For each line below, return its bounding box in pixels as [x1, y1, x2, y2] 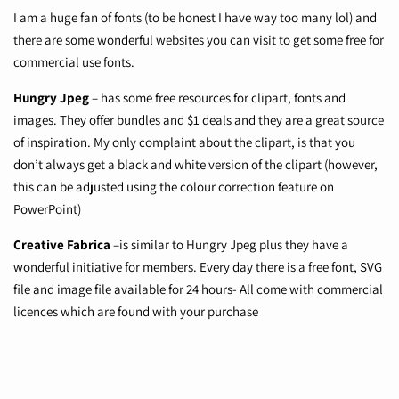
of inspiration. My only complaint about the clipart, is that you [13, 134, 355, 151]
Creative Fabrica [13, 236, 110, 254]
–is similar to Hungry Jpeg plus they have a [113, 236, 348, 254]
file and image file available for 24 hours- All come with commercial [13, 281, 383, 298]
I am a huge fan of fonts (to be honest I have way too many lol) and [13, 9, 377, 27]
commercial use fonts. [13, 53, 134, 71]
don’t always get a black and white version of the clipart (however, [13, 156, 378, 174]
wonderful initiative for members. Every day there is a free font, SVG [13, 258, 382, 276]
